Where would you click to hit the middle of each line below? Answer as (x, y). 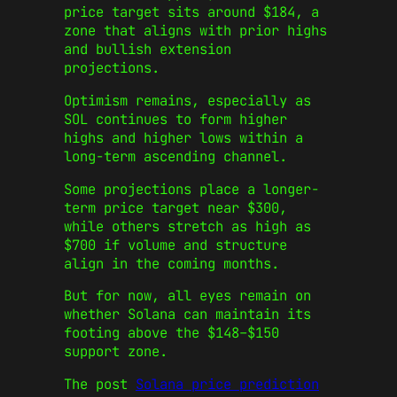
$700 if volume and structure (175, 245)
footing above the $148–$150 (171, 333)
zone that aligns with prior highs (195, 31)
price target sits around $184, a (191, 12)
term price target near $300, (175, 207)
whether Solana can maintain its (187, 315)
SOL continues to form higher (175, 119)
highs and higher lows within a (183, 137)
